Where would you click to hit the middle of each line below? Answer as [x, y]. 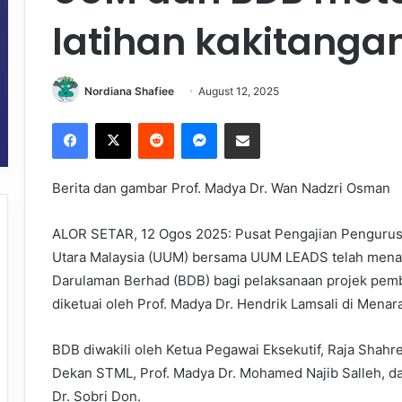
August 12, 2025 [239, 91]
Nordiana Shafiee [129, 91]
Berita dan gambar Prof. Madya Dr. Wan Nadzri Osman [221, 188]
